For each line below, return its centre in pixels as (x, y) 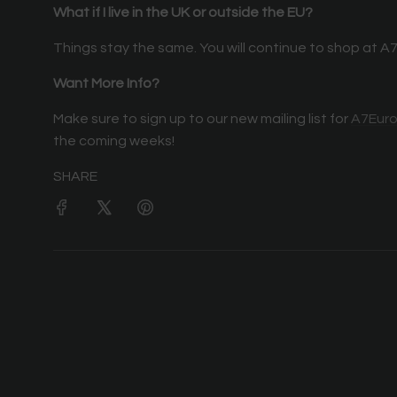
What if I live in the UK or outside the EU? (183, 13)
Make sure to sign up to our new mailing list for (202, 119)
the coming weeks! (114, 141)
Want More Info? (106, 84)
